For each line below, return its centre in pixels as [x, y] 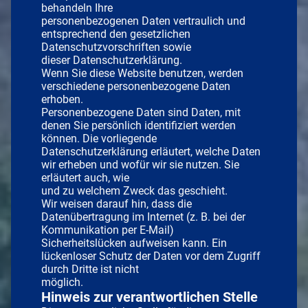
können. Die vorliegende [99, 138]
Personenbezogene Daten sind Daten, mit [141, 112]
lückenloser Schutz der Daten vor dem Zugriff [151, 256]
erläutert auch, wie [85, 177]
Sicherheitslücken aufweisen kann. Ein [134, 243]
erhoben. [62, 99]
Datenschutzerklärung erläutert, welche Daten [151, 151]
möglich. [62, 282]
